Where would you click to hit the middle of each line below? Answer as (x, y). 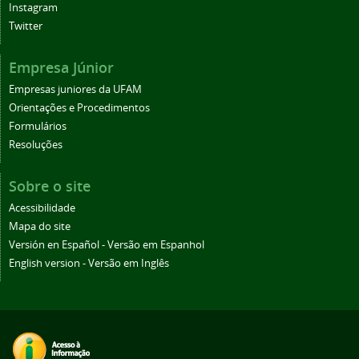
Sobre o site (50, 186)
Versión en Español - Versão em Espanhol (107, 244)
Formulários (38, 126)
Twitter (26, 26)
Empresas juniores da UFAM (75, 89)
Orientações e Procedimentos (79, 107)
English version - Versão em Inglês (89, 263)
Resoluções (36, 144)
